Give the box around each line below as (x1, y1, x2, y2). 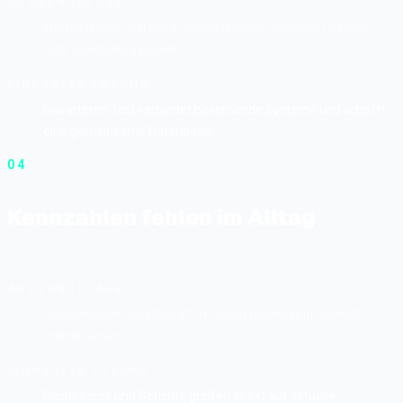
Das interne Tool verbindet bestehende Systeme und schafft (43, 102, 386, 117)
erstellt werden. (43, 327, 127, 343)
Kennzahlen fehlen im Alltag (7, 202, 316, 231)
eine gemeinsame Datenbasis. (43, 123, 215, 139)
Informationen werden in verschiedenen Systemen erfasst (43, 20, 368, 35)
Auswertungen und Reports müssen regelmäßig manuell (43, 306, 361, 321)
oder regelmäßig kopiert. (43, 41, 180, 57)
